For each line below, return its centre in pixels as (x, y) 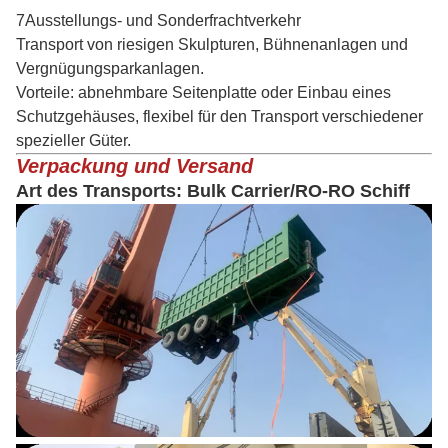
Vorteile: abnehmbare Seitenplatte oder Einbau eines (203, 92)
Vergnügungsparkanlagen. (110, 68)
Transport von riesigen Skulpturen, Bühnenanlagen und (212, 44)
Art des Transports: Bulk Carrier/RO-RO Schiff (213, 190)
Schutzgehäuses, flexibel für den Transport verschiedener (219, 116)
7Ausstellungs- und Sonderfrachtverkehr (158, 20)
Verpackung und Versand (134, 165)
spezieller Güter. (73, 140)
